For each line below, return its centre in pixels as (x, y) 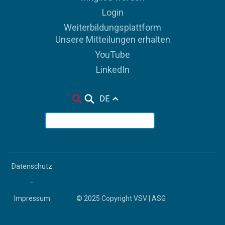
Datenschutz (32, 166)
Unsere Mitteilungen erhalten (113, 39)
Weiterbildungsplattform (113, 27)
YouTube (113, 54)
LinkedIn (113, 69)
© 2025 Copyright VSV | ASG (121, 198)
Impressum (32, 198)
